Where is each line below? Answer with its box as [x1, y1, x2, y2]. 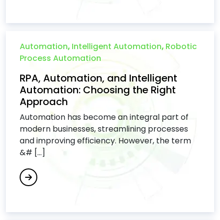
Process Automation [20, 53, 101, 64]
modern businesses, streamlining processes [20, 123, 188, 135]
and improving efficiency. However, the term [20, 135, 191, 146]
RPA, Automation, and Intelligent [20, 71, 177, 85]
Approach [20, 95, 68, 109]
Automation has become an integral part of [20, 111, 189, 123]
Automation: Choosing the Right [20, 83, 176, 97]
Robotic [165, 41, 197, 52]
